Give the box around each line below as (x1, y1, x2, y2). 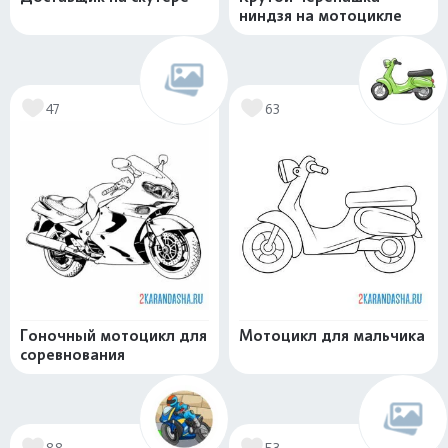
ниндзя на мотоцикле (239, 6, 402, 25)
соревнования (20, 345, 125, 364)
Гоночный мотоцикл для (20, 326, 207, 345)
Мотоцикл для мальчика (239, 326, 425, 345)
